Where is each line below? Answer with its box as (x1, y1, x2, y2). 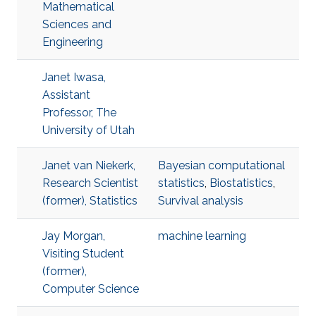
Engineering (42, 35, 103, 49)
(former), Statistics (42, 194, 138, 207)
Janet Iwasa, (42, 71, 106, 84)
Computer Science (42, 282, 139, 296)
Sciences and (42, 18, 111, 31)
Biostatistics (209, 176, 273, 190)
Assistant (42, 88, 90, 102)
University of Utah (42, 123, 135, 137)
